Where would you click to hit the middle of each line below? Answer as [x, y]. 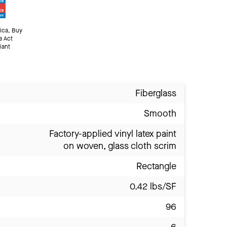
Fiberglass [156, 93]
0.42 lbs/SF [153, 186]
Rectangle [156, 166]
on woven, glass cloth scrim [120, 146]
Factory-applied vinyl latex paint [113, 134]
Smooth [160, 113]
